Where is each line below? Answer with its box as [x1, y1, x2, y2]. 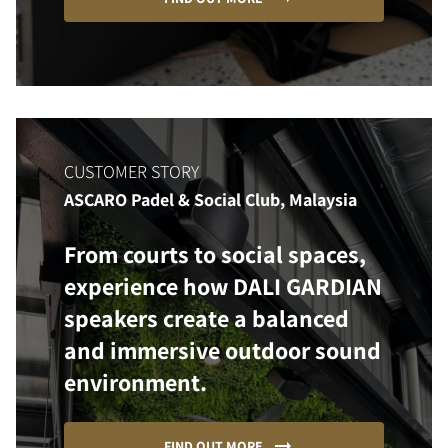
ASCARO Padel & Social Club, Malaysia [64, 188, 357, 212]
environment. [64, 366, 207, 399]
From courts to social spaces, [64, 238, 366, 271]
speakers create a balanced [64, 302, 349, 335]
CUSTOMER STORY [64, 160, 199, 184]
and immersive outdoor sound [64, 334, 381, 367]
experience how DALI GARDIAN [64, 270, 382, 303]
